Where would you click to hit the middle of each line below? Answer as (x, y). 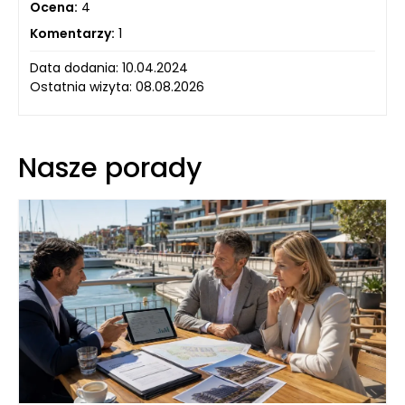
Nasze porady (110, 169)
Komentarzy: (72, 34)
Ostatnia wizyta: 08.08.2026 (117, 87)
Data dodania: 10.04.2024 (109, 68)
